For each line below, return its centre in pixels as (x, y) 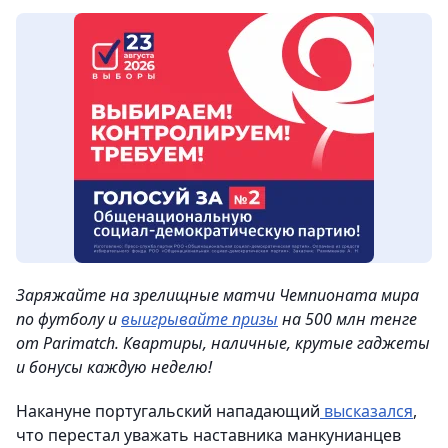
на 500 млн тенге (347, 318)
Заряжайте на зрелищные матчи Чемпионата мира (217, 294)
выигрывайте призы (199, 318)
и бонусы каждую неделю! (114, 366)
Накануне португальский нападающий (168, 410)
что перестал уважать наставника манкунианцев (208, 434)
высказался (366, 410)
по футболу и (68, 318)
